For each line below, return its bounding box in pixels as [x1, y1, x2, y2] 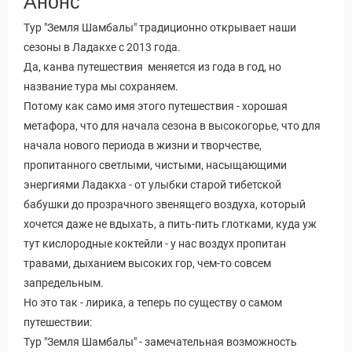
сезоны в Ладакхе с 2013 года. [24, 41, 181, 53]
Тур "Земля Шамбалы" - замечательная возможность [24, 335, 297, 348]
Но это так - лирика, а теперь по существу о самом [24, 296, 282, 309]
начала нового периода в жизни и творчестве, [24, 139, 262, 152]
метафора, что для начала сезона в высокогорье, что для [24, 119, 321, 132]
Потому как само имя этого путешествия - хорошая [24, 100, 288, 112]
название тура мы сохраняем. [24, 80, 181, 93]
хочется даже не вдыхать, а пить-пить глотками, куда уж [24, 218, 317, 230]
